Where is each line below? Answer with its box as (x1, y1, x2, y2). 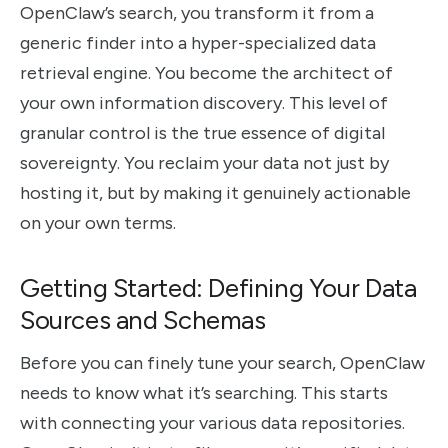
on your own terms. (20, 212, 176, 235)
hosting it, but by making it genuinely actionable (20, 182, 411, 205)
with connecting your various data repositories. (20, 411, 405, 434)
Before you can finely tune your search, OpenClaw (20, 351, 425, 374)
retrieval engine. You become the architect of (20, 62, 393, 85)
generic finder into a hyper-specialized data (20, 32, 376, 55)
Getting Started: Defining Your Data (20, 271, 417, 304)
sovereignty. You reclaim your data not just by (20, 152, 389, 175)
